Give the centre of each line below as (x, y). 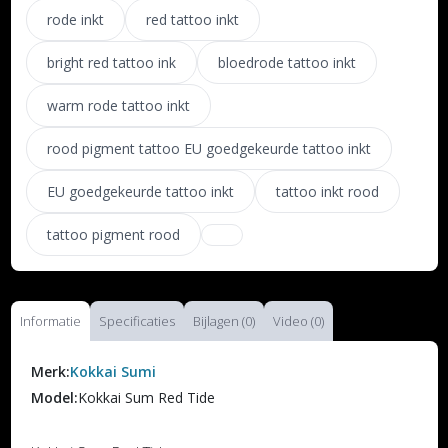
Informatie (50, 321)
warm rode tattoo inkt (118, 106)
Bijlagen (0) (223, 321)
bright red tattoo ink (111, 63)
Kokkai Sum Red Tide (146, 398)
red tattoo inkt (192, 20)
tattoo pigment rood (113, 235)
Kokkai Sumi (112, 372)
